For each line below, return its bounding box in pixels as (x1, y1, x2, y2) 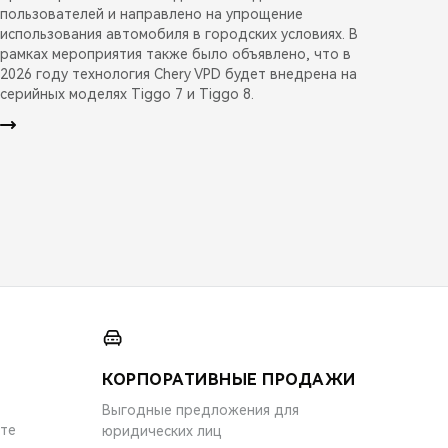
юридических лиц (102, 422, 222, 439)
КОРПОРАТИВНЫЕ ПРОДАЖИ (102, 369, 356, 389)
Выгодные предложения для (102, 401, 299, 418)
